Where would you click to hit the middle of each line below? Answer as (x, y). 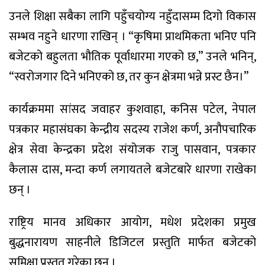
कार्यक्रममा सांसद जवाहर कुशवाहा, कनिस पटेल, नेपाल (132, 110)
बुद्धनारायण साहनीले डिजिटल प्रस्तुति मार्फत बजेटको (132, 243)
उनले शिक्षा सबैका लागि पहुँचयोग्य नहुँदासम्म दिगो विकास (132, 17)
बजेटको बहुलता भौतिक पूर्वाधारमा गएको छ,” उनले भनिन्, (132, 57)
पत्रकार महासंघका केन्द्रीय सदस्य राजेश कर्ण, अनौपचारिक (132, 130)
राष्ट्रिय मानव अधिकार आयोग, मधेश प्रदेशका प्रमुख (132, 223)
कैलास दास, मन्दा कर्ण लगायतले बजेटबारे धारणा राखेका (132, 170)
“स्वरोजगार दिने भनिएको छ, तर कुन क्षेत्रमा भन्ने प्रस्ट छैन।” (129, 77)
